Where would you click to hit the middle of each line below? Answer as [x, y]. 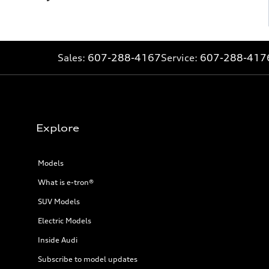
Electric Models [65, 220]
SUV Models [59, 201]
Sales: [73, 57]
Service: [180, 57]
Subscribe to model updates [88, 259]
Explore [58, 128]
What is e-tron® [66, 182]
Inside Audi [58, 240]
